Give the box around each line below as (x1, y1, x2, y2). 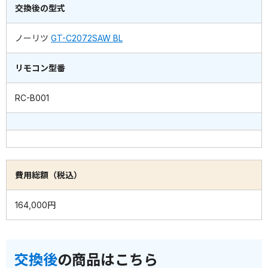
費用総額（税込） (15, 170, 82, 181)
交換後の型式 (15, 3, 65, 14)
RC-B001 (15, 93, 49, 103)
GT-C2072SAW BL (51, 33, 123, 44)
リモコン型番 (15, 63, 65, 74)
